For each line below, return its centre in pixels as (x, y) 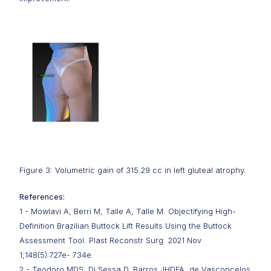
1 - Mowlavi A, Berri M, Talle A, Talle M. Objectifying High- (128, 211)
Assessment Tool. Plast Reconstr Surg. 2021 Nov (110, 240)
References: (42, 197)
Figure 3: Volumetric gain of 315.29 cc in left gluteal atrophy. (133, 170)
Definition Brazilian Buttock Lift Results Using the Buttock (126, 226)
